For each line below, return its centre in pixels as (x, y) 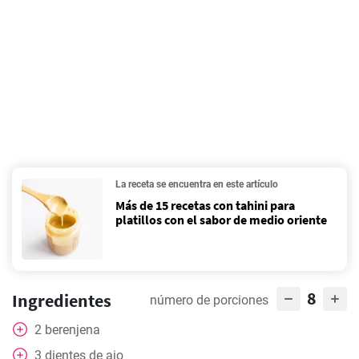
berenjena (73, 330)
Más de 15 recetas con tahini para (205, 205)
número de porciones (209, 300)
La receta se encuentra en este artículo (197, 184)
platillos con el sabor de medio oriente (221, 220)
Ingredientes (62, 301)
